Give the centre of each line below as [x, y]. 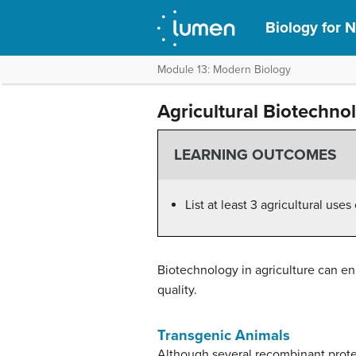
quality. [177, 290]
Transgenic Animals [224, 335]
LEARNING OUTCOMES [255, 155]
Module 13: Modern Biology [224, 70]
